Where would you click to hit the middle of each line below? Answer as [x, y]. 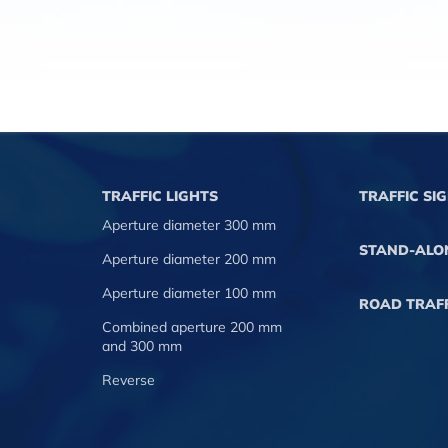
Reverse [128, 380]
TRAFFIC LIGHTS [160, 196]
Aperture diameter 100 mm [189, 293]
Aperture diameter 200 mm [189, 259]
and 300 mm [142, 346]
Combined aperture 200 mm [192, 327]
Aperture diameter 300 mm [189, 225]
